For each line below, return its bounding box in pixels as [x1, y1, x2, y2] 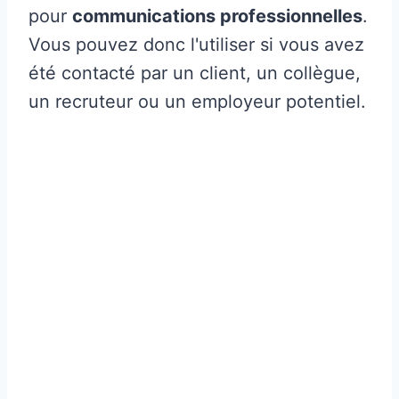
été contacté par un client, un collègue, [28, 61, 361, 84]
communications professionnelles [72, 4, 362, 27]
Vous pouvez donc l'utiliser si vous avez [28, 33, 364, 55]
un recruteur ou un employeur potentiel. [28, 90, 366, 112]
